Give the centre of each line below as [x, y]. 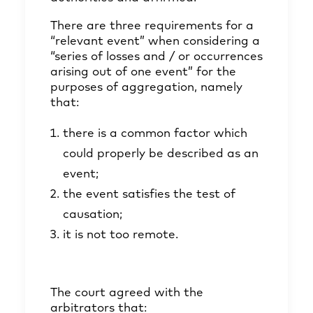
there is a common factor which [155, 134]
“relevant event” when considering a [155, 42]
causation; [93, 215]
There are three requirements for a [152, 26]
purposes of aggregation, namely [146, 88]
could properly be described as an [161, 154]
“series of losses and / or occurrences [156, 57]
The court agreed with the [127, 293]
